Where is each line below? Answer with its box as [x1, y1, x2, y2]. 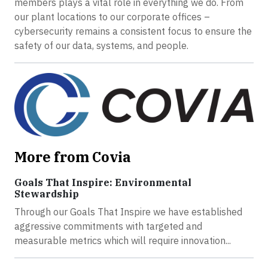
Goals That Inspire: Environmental [14, 176, 191, 188]
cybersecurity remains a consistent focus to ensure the [14, 25, 252, 37]
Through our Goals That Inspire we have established [14, 205, 242, 218]
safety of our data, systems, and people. [14, 39, 188, 51]
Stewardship [14, 187, 79, 200]
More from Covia [14, 147, 131, 166]
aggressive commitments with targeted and [14, 220, 202, 232]
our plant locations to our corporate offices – [14, 11, 210, 23]
